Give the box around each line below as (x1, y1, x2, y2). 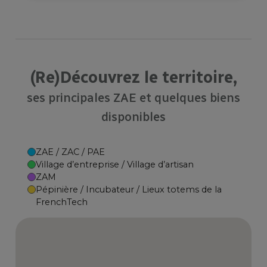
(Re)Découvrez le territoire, (30, 67, 237, 88)
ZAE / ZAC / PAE (36, 147, 105, 158)
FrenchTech (36, 197, 88, 208)
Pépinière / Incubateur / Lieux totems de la (36, 184, 222, 195)
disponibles (101, 109, 166, 125)
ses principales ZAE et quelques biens (27, 90, 240, 105)
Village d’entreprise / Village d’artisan (36, 159, 194, 170)
